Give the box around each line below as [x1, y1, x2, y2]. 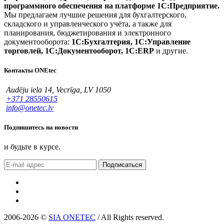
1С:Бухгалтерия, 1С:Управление [71, 37, 190, 46]
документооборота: [4, 37, 71, 46]
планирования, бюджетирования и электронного [4, 28, 171, 37]
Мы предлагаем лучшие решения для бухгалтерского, [4, 10, 186, 19]
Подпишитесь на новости [4, 123, 78, 131]
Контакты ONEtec [4, 66, 56, 74]
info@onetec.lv [6, 103, 53, 112]
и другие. [154, 46, 188, 55]
